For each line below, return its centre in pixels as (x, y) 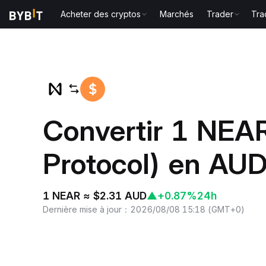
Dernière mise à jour (82, 209)
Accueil (58, 25)
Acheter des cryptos (101, 14)
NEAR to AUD (109, 25)
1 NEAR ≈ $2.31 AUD (95, 195)
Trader (220, 14)
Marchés (177, 14)
